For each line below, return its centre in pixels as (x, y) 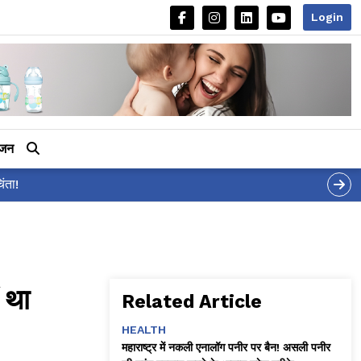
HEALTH (144, 329)
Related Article (192, 301)
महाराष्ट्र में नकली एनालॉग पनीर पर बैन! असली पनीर (226, 347)
